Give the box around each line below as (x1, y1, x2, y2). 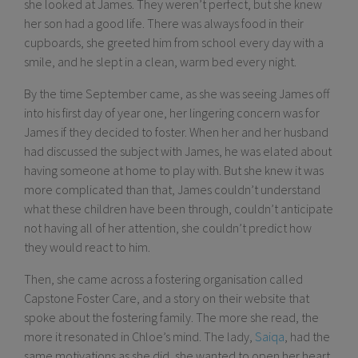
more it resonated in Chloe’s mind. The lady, (24, 328, 255, 345)
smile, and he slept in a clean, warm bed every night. (24, 54, 296, 70)
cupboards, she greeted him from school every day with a (24, 34, 324, 51)
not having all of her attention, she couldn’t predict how (24, 220, 312, 237)
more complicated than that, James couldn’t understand (24, 181, 320, 198)
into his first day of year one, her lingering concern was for (24, 105, 320, 121)
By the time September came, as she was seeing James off (24, 86, 329, 102)
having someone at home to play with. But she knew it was (24, 162, 324, 179)
